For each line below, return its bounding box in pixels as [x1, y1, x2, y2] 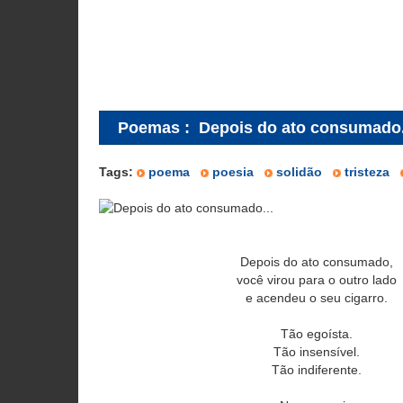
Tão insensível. [273, 345, 360, 359]
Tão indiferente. [271, 363, 362, 377]
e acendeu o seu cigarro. [245, 291, 388, 305]
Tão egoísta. [280, 327, 353, 341]
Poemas [118, 118, 180, 137]
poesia [212, 165, 254, 179]
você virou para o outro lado [236, 273, 397, 287]
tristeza [345, 165, 390, 179]
